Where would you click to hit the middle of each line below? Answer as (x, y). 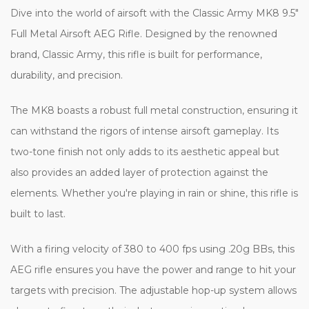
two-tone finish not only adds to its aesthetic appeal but (145, 151)
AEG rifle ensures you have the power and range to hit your (153, 269)
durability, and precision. (67, 75)
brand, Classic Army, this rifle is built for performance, (136, 54)
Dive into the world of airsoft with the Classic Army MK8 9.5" (154, 13)
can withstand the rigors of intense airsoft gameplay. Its (144, 131)
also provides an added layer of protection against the (139, 172)
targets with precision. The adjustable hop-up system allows (153, 290)
